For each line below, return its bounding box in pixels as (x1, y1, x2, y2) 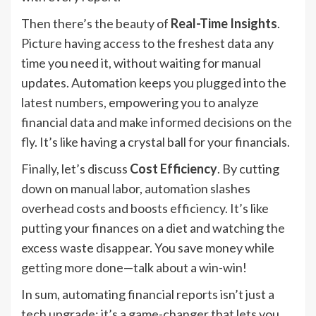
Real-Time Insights (171, 16, 277, 32)
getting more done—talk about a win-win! (21, 260, 247, 276)
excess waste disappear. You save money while (21, 240, 274, 256)
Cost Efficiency (130, 161, 217, 177)
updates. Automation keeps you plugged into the (21, 75, 286, 91)
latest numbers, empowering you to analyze (21, 95, 259, 111)
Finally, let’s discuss (21, 161, 130, 177)
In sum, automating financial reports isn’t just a (21, 286, 274, 303)
